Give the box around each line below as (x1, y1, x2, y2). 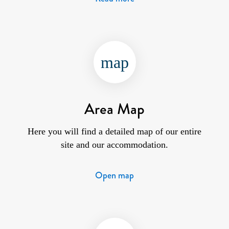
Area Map (84, 98, 145, 120)
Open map (95, 168, 134, 182)
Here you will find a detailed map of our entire (28, 126, 201, 136)
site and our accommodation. (61, 139, 168, 150)
